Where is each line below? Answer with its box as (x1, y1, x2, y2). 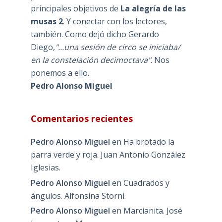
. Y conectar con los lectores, (62, 15, 167, 27)
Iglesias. (30, 162, 60, 173)
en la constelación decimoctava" (30, 54, 151, 65)
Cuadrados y (123, 177, 169, 188)
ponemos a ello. (30, 67, 89, 78)
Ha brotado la (123, 136, 174, 147)
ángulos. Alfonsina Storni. (30, 190, 126, 201)
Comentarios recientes (30, 112, 133, 124)
